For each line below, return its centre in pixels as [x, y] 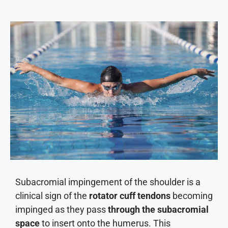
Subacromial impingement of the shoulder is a [108, 182]
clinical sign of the [52, 195]
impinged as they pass [62, 209]
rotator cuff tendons [131, 195]
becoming [193, 195]
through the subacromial [158, 209]
